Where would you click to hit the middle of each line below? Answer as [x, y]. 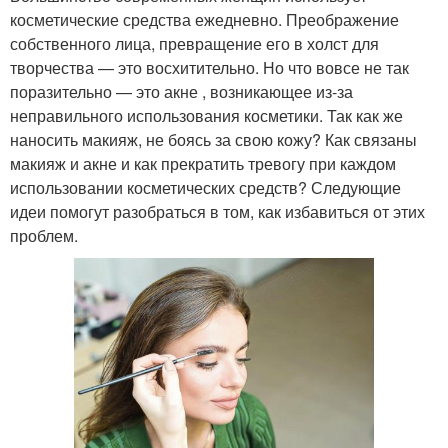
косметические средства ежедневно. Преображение [204, 20]
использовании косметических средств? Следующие [205, 188]
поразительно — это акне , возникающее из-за [181, 92]
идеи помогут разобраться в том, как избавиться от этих [217, 212]
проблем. [44, 236]
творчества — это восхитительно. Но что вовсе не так [209, 68]
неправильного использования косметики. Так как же [206, 116]
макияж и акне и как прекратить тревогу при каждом [203, 164]
